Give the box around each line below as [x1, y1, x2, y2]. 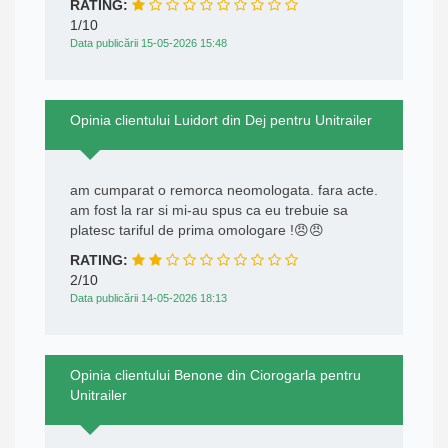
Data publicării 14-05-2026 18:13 [70, 292, 227, 305]
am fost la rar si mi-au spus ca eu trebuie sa [70, 202, 348, 219]
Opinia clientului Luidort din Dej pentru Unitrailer [70, 112, 372, 129]
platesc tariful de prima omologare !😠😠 [70, 222, 324, 239]
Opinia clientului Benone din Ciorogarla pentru [70, 367, 361, 384]
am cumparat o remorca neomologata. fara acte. [70, 182, 378, 199]
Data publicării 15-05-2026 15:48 [70, 37, 227, 50]
